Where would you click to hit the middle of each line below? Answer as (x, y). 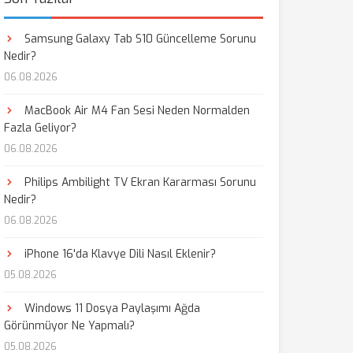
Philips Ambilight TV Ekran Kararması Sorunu (138, 182)
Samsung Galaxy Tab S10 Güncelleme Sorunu (138, 39)
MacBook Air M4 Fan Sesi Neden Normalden (135, 111)
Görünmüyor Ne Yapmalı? (69, 326)
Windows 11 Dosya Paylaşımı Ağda (110, 308)
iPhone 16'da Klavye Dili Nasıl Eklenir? (118, 254)
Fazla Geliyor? (40, 128)
